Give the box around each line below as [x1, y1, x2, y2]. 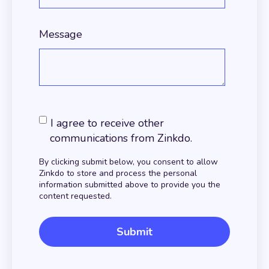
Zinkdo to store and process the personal [39, 168, 197, 180]
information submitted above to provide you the [39, 179, 220, 191]
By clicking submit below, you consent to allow [39, 156, 218, 168]
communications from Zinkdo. [50, 131, 192, 146]
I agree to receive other [50, 116, 165, 131]
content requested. [39, 190, 112, 202]
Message [39, 27, 82, 42]
